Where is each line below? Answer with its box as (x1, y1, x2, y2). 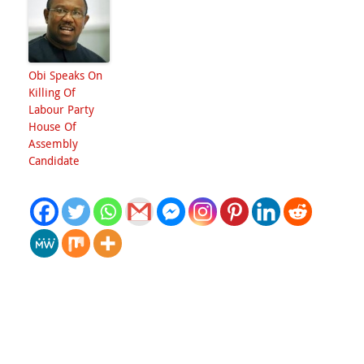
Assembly (28, 136, 78, 151)
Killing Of (28, 84, 76, 100)
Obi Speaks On (28, 67, 102, 83)
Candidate (28, 153, 80, 168)
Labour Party (28, 102, 94, 117)
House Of (28, 119, 76, 134)
